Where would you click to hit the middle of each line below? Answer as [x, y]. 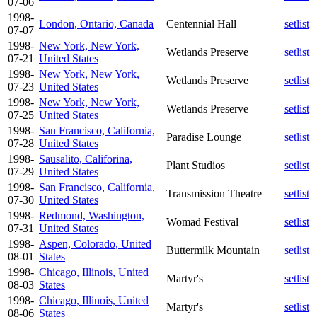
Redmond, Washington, [92, 215]
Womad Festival [202, 221]
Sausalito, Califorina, [86, 158]
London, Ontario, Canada [96, 23]
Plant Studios [196, 165]
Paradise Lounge [204, 137]
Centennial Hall [201, 23]
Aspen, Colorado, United [95, 243]
